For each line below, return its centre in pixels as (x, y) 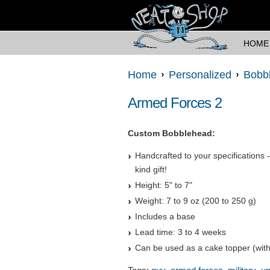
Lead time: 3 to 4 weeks (181, 232)
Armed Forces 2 (175, 103)
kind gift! (151, 170)
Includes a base (165, 217)
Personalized (200, 75)
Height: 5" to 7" (164, 185)
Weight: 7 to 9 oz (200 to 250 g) (196, 201)
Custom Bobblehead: (171, 133)
